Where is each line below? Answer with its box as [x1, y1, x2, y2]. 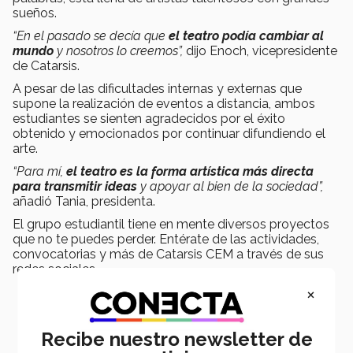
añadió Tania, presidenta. [13, 194, 155, 210]
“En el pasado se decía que [13, 28, 169, 44]
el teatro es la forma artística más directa [66, 164, 314, 180]
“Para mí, [13, 164, 66, 180]
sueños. [13, 6, 60, 21]
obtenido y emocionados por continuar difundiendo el [13, 126, 325, 142]
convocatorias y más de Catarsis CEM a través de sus [13, 247, 324, 262]
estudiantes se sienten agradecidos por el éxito [13, 111, 285, 127]
